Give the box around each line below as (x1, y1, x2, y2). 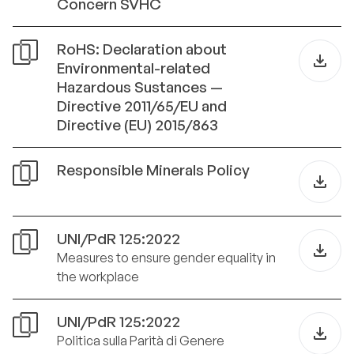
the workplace (57, 269, 139, 284)
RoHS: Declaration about (57, 40, 227, 58)
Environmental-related (57, 58, 210, 77)
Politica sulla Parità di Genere (57, 333, 224, 348)
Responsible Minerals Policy (57, 160, 250, 179)
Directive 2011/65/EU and (57, 96, 227, 115)
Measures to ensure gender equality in (57, 250, 276, 265)
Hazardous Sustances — (57, 77, 223, 96)
